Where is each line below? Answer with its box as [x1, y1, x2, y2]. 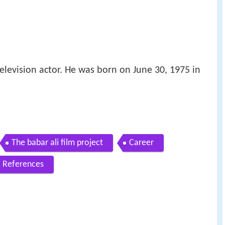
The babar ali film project [12, 138, 103, 148]
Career [129, 138, 154, 148]
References [3, 160, 44, 170]
